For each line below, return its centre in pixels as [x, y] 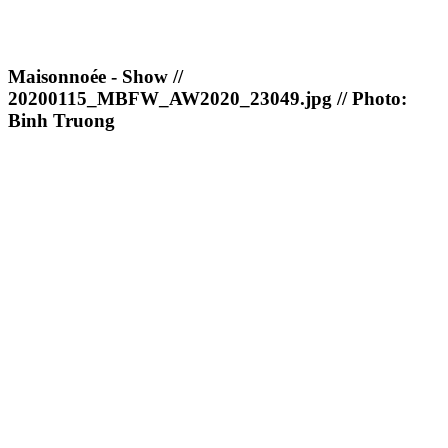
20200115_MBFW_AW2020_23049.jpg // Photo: [207, 99]
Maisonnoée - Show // [95, 77]
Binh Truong [61, 121]
